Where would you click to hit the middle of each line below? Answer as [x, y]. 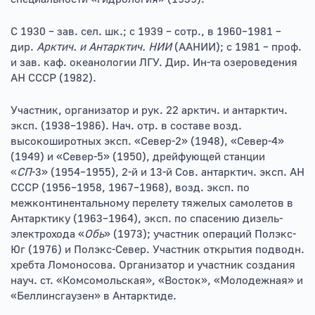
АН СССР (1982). [53, 78]
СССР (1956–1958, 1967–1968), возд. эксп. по [130, 188]
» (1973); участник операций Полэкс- [200, 234]
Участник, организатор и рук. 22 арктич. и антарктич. [149, 110]
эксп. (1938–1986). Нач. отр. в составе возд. [126, 126]
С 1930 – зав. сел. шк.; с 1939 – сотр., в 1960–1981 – [146, 32]
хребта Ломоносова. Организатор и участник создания [153, 265]
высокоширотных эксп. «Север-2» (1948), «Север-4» [147, 141]
